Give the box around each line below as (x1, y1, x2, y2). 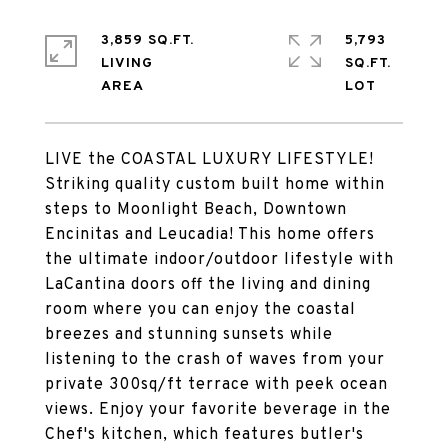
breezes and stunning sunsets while (45, 325, 333, 345)
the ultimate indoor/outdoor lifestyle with (45, 250, 394, 270)
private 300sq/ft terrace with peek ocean (45, 375, 388, 395)
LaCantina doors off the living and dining (45, 275, 371, 295)
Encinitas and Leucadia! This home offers (45, 225, 375, 245)
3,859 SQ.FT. (101, 32, 194, 49)
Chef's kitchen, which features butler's (45, 425, 364, 445)
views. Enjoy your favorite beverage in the (45, 400, 391, 420)
